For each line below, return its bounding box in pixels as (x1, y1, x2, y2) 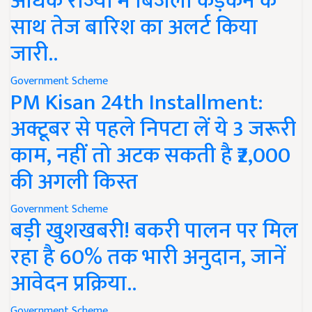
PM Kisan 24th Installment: (10, 84, 263, 122)
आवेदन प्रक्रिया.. (10, 265, 136, 303)
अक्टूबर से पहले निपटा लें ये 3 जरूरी (10, 111, 296, 148)
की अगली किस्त (10, 164, 138, 201)
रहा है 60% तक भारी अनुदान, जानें (10, 239, 286, 276)
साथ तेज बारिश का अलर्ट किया (10, 9, 258, 47)
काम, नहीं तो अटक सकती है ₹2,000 (10, 137, 290, 175)
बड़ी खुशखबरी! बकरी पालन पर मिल (10, 212, 298, 250)
